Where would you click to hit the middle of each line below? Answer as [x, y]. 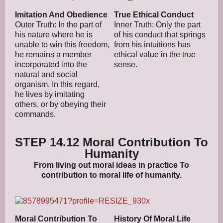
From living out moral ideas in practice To [111, 165]
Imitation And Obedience [61, 14]
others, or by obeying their [60, 104]
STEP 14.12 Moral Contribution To [111, 142]
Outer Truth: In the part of [58, 24]
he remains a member [53, 54]
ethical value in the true [155, 54]
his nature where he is [54, 34]
